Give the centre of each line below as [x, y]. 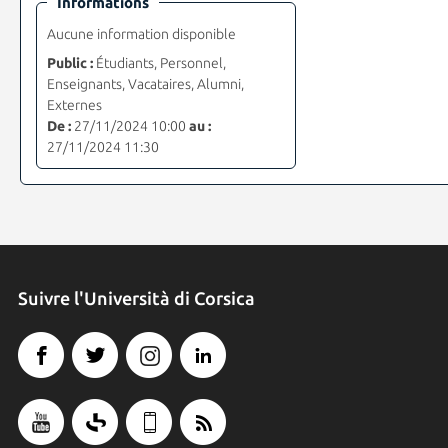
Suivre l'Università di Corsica [136, 298]
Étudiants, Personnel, [159, 63]
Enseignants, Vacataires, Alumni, [145, 84]
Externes [74, 105]
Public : [69, 63]
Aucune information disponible [141, 34]
